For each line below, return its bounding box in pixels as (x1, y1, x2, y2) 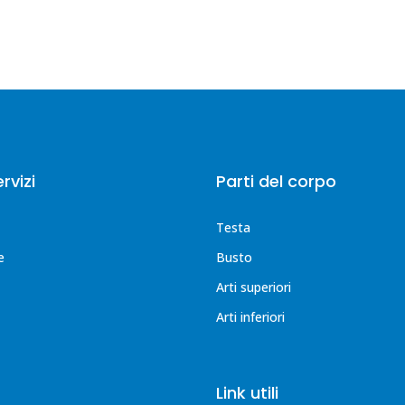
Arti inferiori (216, 308, 285, 325)
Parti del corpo (216, 170, 336, 193)
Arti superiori (216, 278, 291, 296)
